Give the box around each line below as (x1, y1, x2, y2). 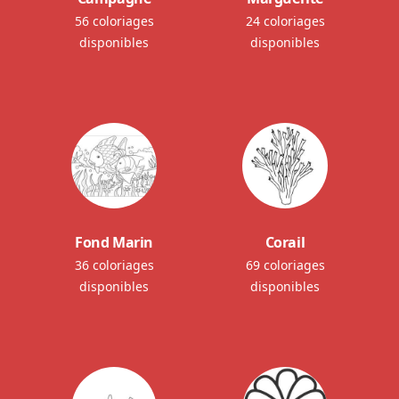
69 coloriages (245, 256, 325, 273)
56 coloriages (74, 12, 154, 29)
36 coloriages (74, 256, 154, 273)
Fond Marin (75, 232, 153, 252)
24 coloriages (245, 12, 325, 29)
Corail (265, 232, 305, 252)
